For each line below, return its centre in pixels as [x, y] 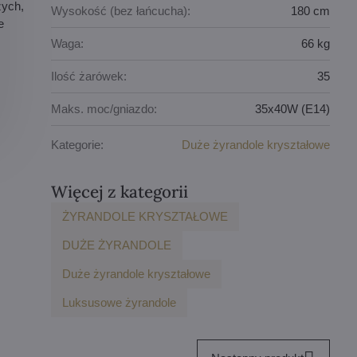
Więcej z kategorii [120, 191]
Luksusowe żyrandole [120, 302]
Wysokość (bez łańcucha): [121, 11]
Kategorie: [78, 145]
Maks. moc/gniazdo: [104, 109]
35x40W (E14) [293, 109]
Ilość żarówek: [89, 76]
